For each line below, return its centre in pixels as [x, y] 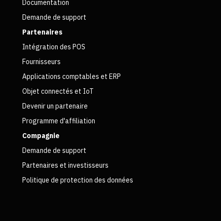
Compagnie [41, 135]
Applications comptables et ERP [71, 76]
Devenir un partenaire [55, 106]
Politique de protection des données [77, 180]
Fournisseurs [41, 61]
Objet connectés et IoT [58, 91]
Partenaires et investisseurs [65, 165]
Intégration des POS [54, 47]
